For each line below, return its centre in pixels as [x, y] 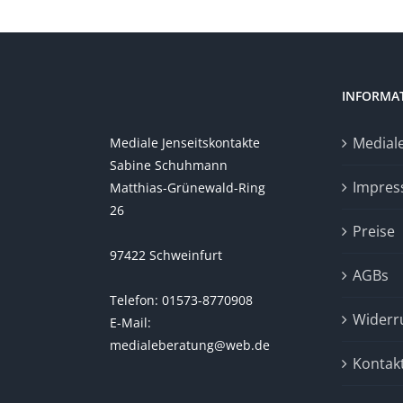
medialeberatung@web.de [190, 345]
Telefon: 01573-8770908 [181, 300]
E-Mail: [130, 322]
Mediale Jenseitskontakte [185, 143]
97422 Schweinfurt [166, 255]
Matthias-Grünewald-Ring [188, 188]
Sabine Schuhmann [169, 165]
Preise [374, 231]
